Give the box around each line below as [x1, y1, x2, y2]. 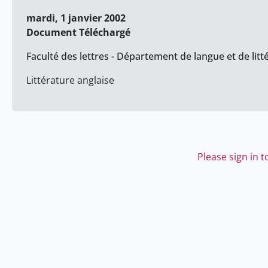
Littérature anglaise [26, 74, 114, 87]
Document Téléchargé [26, 26, 130, 39]
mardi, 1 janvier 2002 [26, 11, 126, 25]
